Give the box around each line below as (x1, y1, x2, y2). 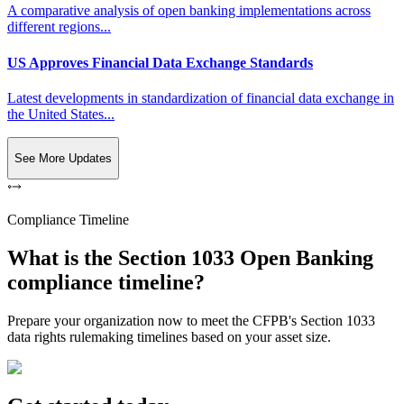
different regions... (7, 19, 111, 35)
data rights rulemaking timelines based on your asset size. (7, 329, 331, 345)
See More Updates (14, 151, 112, 166)
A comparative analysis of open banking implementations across (7, 3, 371, 19)
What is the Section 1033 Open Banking (7, 246, 373, 271)
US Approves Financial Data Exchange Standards (7, 54, 313, 70)
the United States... (7, 106, 115, 122)
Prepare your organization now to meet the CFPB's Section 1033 (7, 313, 375, 329)
